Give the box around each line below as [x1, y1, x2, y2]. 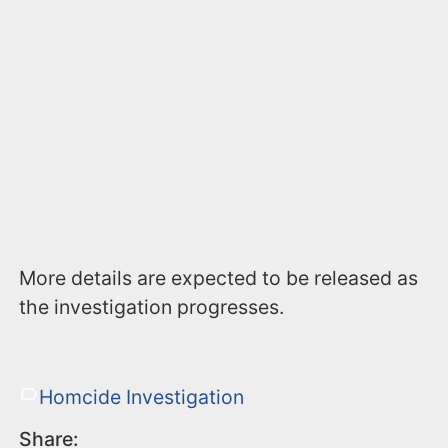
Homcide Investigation [38, 384, 244, 409]
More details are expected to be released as [19, 265, 419, 290]
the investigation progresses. [19, 294, 285, 319]
